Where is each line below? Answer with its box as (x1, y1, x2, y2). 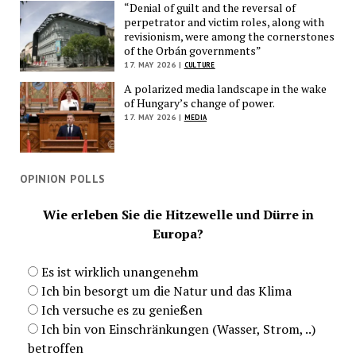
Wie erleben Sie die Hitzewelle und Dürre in (42, 206, 314, 224)
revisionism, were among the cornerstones (124, 28, 335, 44)
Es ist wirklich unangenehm (41, 263, 199, 281)
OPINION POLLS (19, 172, 106, 187)
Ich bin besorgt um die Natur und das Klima (41, 282, 292, 300)
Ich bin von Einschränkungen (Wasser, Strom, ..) (41, 320, 315, 339)
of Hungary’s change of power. (124, 95, 276, 110)
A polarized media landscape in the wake (124, 80, 327, 96)
